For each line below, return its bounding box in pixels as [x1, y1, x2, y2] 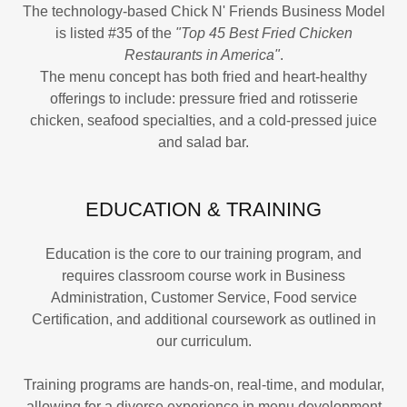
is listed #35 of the [55, 25, 175, 41]
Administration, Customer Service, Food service [50, 290, 357, 305]
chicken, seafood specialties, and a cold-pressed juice [30, 113, 377, 128]
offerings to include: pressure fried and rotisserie [49, 91, 358, 106]
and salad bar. [158, 134, 249, 150]
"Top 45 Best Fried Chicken [174, 25, 352, 41]
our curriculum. [155, 333, 252, 349]
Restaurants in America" [124, 47, 280, 63]
